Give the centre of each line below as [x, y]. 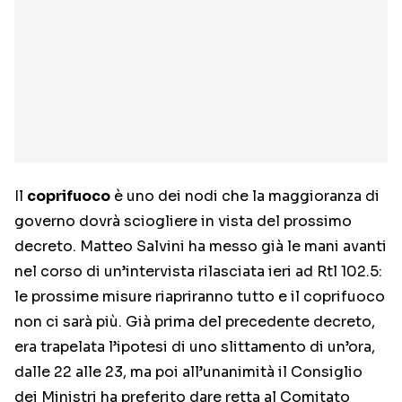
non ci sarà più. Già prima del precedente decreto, [195, 322]
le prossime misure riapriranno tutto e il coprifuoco [200, 297]
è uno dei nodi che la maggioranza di [245, 197]
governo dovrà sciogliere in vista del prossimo [183, 222]
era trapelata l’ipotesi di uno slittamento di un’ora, [195, 347]
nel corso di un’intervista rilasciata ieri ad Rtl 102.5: [198, 272]
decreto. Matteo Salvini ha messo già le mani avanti [201, 247]
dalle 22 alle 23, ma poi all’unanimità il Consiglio [188, 372]
